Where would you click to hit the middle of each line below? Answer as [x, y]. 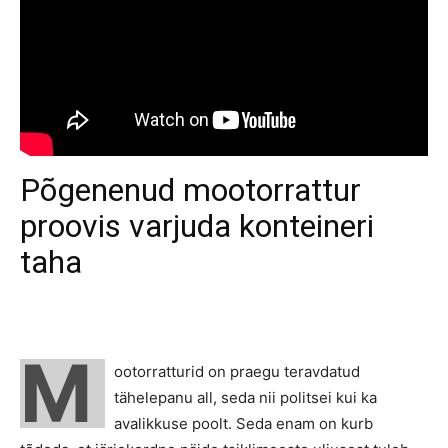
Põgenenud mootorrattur [190, 189]
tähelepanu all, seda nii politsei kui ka [245, 397]
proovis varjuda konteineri [197, 225]
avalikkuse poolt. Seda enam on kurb [243, 423]
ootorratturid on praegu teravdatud [237, 371]
